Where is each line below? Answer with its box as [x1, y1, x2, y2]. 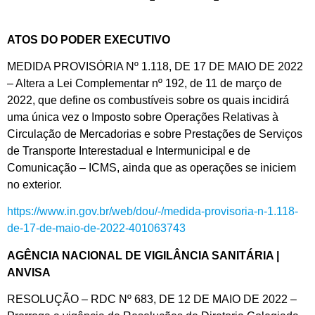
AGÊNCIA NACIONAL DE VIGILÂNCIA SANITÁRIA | [7, 249, 279, 262]
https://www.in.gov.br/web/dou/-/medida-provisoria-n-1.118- [7, 205, 298, 218]
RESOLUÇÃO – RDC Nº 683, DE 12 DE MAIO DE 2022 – [7, 293, 297, 306]
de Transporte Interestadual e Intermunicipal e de [7, 145, 250, 157]
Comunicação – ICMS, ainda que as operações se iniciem [7, 162, 296, 174]
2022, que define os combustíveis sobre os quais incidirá [7, 94, 289, 107]
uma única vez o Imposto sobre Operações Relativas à [7, 111, 278, 124]
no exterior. [7, 179, 62, 191]
